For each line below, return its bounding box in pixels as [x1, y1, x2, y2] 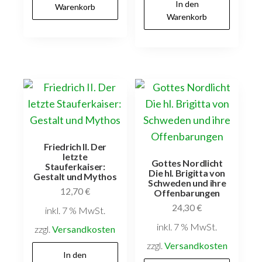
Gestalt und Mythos [33, 171, 117, 182]
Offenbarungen [154, 187, 220, 199]
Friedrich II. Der [43, 141, 107, 153]
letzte [63, 151, 88, 163]
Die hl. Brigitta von [149, 167, 225, 179]
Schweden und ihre [147, 177, 226, 189]
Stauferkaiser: [45, 161, 105, 173]
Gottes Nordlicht [151, 157, 223, 169]
